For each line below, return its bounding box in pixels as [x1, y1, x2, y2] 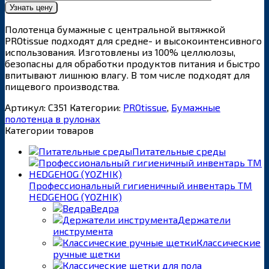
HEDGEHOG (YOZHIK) [29, 190, 122, 202]
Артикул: [5, 101, 48, 113]
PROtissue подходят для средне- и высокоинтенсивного [5, 34, 262, 46]
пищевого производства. [5, 80, 119, 92]
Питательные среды [132, 145, 226, 157]
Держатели [178, 213, 231, 225]
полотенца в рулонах [5, 112, 100, 124]
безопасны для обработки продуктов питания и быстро [5, 57, 260, 69]
